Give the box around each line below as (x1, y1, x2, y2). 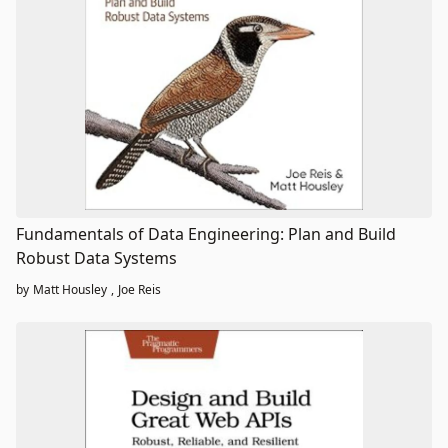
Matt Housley (33, 280, 107, 298)
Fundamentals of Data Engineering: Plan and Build (16, 222, 396, 245)
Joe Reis (118, 280, 161, 298)
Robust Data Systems (16, 246, 177, 269)
